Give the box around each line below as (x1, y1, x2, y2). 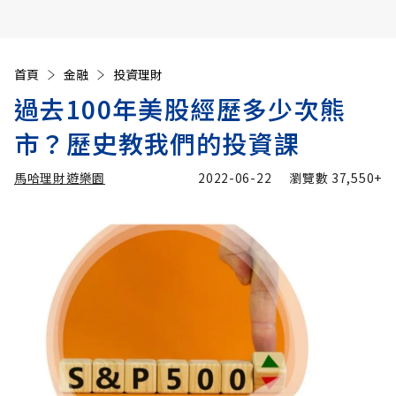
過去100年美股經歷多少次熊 (14, 91, 346, 126)
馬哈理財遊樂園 (14, 169, 105, 187)
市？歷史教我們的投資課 (14, 126, 301, 161)
